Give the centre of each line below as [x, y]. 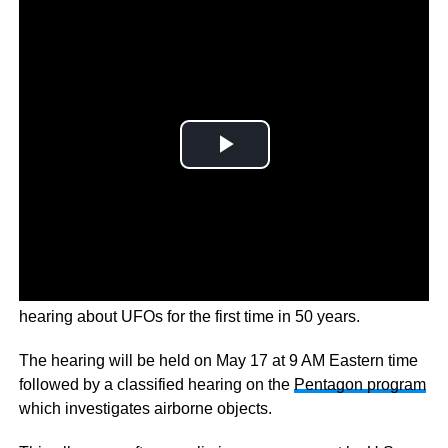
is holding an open [323, 292]
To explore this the [85, 292]
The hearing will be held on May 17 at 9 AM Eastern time [218, 360]
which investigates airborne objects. [145, 408]
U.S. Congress [203, 292]
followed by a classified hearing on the [156, 384]
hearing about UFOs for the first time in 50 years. [189, 316]
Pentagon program [359, 384]
